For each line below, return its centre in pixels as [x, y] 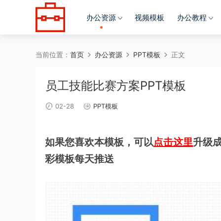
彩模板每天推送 [79, 159]
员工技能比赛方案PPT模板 [116, 86]
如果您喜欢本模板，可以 [99, 142]
